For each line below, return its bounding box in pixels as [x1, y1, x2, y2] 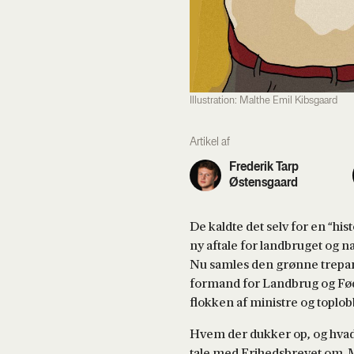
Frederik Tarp [229, 160, 299, 174]
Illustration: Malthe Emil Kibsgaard [190, 94, 337, 107]
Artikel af [190, 136, 230, 149]
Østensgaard [229, 176, 298, 190]
